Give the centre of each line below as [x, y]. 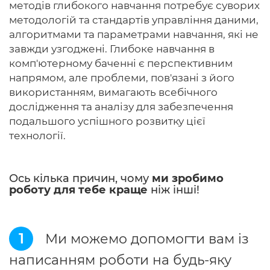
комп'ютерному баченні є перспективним [121, 63]
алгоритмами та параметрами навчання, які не [134, 34]
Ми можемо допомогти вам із [147, 239]
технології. [37, 136]
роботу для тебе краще [78, 190]
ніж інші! [174, 190]
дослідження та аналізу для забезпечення [121, 107]
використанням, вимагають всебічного [113, 92]
